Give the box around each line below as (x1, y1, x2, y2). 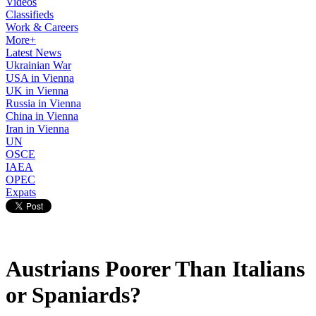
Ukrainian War (6, 59, 71, 71)
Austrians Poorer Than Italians (6, 256, 305, 282)
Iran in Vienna (6, 123, 69, 135)
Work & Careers (6, 21, 78, 33)
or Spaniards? (6, 282, 141, 308)
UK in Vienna (6, 85, 68, 97)
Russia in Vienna (6, 97, 81, 109)
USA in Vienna (6, 72, 74, 84)
